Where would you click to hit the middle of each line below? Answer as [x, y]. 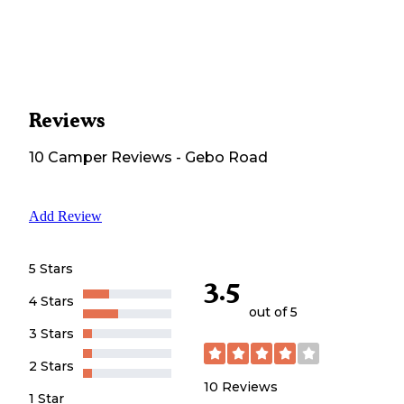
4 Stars [51, 302]
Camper [76, 158]
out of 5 [273, 312]
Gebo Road [226, 158]
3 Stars [51, 334]
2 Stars [51, 367]
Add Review [65, 216]
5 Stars [51, 269]
